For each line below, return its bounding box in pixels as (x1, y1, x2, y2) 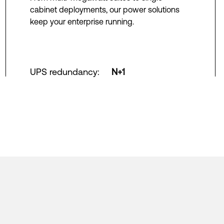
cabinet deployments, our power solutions (29, 5, 179, 14)
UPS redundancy (29, 66, 97, 77)
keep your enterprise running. (29, 17, 134, 26)
